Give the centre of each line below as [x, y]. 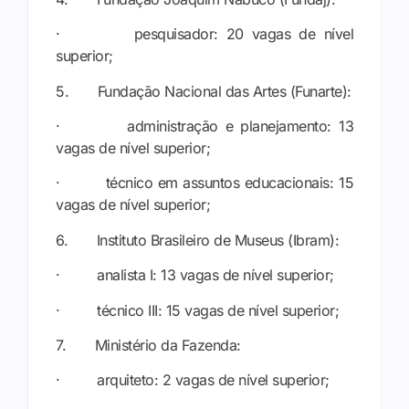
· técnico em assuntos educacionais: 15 [204, 183]
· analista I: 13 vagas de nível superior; [195, 275]
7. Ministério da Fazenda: [148, 345]
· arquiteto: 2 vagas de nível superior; [193, 380]
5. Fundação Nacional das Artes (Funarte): [204, 91]
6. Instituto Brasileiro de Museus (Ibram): [197, 240]
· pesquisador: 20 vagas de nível [204, 34]
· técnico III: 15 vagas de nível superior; [197, 310]
